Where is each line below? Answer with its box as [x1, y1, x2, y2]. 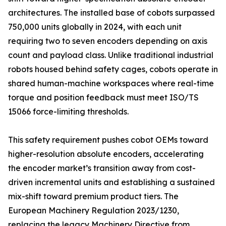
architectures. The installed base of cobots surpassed [8, 8, 215, 18]
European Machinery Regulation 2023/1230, [8, 205, 179, 216]
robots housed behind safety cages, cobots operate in [8, 64, 218, 75]
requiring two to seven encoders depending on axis [8, 36, 207, 46]
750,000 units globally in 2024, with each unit [8, 22, 182, 32]
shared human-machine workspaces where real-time [8, 78, 214, 89]
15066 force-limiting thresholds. [8, 106, 129, 117]
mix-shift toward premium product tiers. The [8, 191, 179, 202]
